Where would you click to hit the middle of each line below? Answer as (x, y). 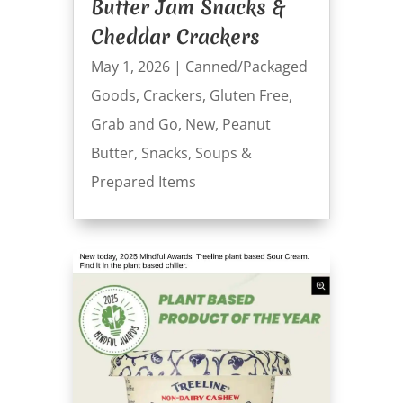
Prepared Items (143, 181)
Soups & (223, 152)
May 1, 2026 (130, 66)
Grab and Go (134, 124)
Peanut (246, 124)
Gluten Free (249, 95)
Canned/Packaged (246, 66)
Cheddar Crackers (175, 36)
